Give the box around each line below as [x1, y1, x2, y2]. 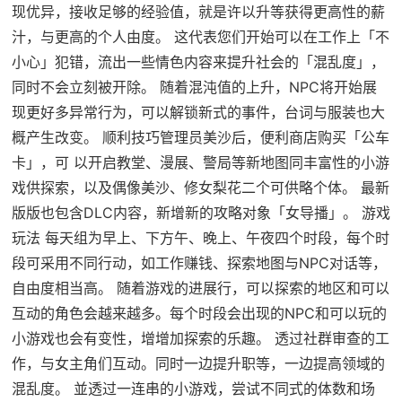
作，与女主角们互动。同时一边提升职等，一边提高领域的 [11, 354, 385, 372]
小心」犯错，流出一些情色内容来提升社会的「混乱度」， [11, 52, 385, 71]
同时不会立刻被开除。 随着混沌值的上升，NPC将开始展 [11, 77, 377, 96]
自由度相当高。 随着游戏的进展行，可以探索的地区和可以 [11, 278, 389, 297]
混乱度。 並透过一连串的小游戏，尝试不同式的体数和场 [11, 379, 375, 398]
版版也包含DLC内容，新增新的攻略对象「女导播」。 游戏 [11, 203, 390, 222]
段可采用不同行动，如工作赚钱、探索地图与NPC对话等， [11, 253, 387, 272]
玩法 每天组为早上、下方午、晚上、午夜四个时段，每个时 [11, 228, 389, 247]
